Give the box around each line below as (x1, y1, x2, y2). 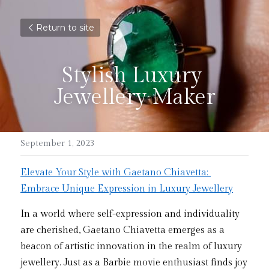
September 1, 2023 (20, 139, 95, 148)
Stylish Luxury (62, 63, 202, 88)
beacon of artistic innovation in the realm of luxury (20, 241, 242, 252)
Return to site (36, 22, 94, 33)
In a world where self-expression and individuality (20, 208, 240, 220)
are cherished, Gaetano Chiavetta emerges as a (20, 225, 225, 236)
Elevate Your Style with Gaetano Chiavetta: (20, 167, 208, 178)
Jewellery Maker (53, 85, 216, 110)
